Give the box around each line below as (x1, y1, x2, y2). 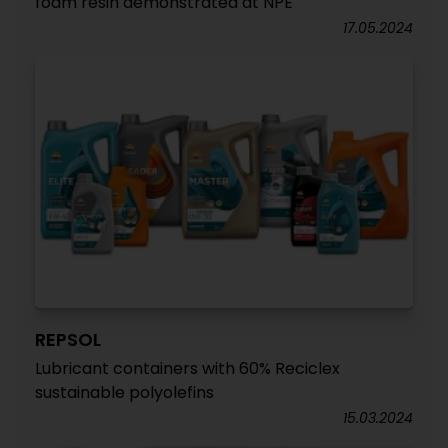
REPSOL (35, 327, 101, 352)
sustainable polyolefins (35, 381, 214, 404)
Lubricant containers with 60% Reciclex (35, 357, 340, 380)
